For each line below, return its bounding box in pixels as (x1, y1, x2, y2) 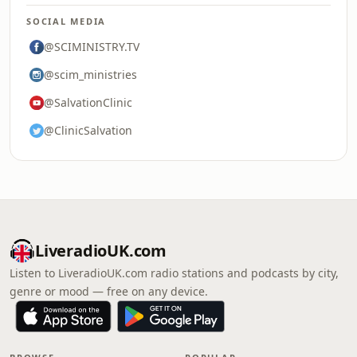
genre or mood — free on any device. (10, 284, 208, 299)
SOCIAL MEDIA (26, 15, 107, 27)
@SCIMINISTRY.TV (44, 39, 139, 54)
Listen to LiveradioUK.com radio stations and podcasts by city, (10, 265, 339, 280)
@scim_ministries (44, 67, 137, 82)
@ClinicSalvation (44, 123, 132, 138)
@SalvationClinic (44, 95, 132, 110)
